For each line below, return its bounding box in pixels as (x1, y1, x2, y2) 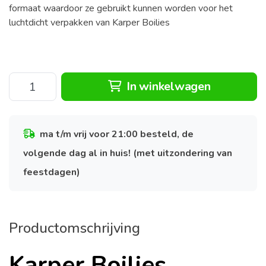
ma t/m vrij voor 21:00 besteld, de (40, 128, 194, 141)
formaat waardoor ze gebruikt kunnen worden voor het (9, 2, 233, 15)
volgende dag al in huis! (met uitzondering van (23, 147, 232, 160)
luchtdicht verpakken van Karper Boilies (9, 16, 170, 29)
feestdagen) (23, 166, 80, 179)
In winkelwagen (123, 78, 211, 94)
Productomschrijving (9, 218, 140, 237)
